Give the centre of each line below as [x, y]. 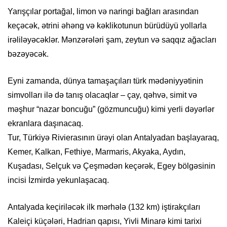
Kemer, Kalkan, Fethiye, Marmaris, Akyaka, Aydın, [97, 152]
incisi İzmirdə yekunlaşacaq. [58, 180]
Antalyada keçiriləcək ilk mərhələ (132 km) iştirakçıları [104, 207]
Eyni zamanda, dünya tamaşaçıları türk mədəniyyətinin [105, 81]
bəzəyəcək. [28, 54]
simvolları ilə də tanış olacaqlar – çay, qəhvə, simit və [102, 95]
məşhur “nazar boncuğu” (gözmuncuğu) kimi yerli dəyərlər [111, 109]
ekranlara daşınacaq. [45, 124]
